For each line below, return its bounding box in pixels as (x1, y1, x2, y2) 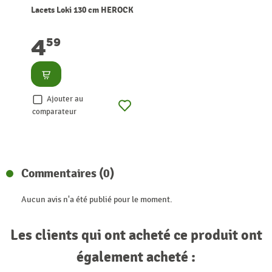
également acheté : (76, 247, 195, 266)
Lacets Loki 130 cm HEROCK (31, 4, 134, 15)
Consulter (41, 67, 76, 78)
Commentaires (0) (21, 165, 115, 181)
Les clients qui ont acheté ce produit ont (10, 225, 262, 244)
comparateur (32, 106, 76, 117)
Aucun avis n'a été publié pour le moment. (21, 194, 172, 205)
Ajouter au (46, 93, 83, 104)
